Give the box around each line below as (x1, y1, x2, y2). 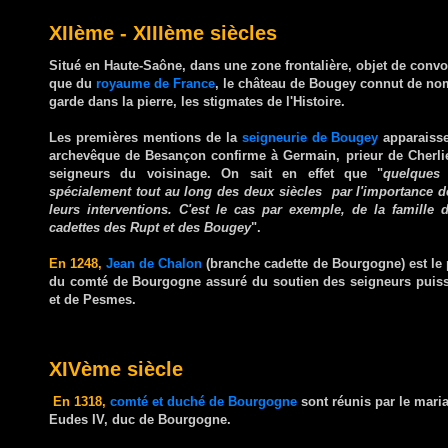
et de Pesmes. (49, 291, 136, 307)
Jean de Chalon (106, 255, 207, 271)
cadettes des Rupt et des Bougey (49, 219, 251, 235)
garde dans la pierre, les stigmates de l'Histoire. (49, 93, 345, 109)
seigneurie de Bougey (241, 129, 379, 145)
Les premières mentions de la (49, 129, 242, 145)
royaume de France (96, 75, 215, 91)
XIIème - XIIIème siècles (49, 21, 277, 44)
